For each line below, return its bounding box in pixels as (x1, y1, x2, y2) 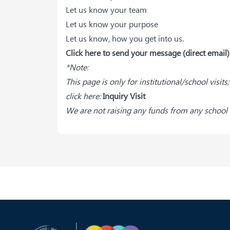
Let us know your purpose (66, 18, 158, 29)
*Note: (66, 62, 88, 72)
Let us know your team (66, 4, 147, 15)
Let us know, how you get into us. (66, 33, 184, 44)
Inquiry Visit (103, 90, 145, 101)
